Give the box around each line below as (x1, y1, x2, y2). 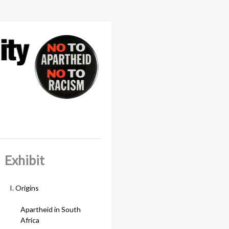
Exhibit (4, 152, 44, 168)
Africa (20, 216, 39, 225)
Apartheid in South (20, 205, 81, 214)
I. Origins (10, 184, 39, 193)
